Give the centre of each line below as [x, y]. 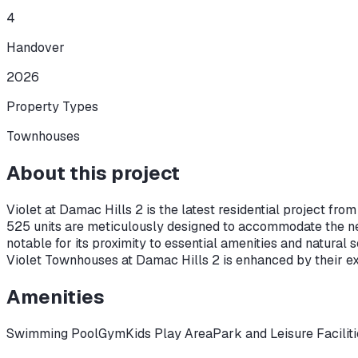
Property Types [52, 106]
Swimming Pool [52, 333]
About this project [93, 173]
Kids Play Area [169, 333]
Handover [36, 47]
